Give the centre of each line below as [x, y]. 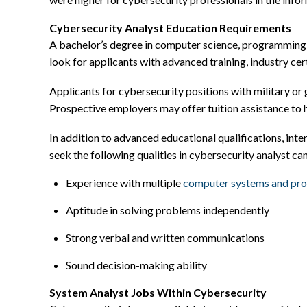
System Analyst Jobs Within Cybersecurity [158, 293]
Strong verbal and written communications [165, 238]
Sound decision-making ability [136, 265]
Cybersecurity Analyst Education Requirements [170, 28]
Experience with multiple [124, 183]
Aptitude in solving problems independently [168, 210]
